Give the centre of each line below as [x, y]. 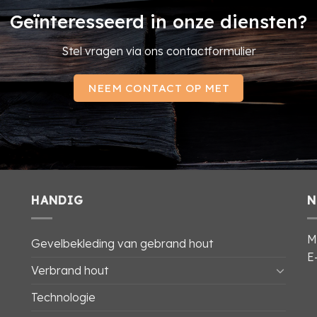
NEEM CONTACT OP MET [158, 88]
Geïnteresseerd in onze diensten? [158, 21]
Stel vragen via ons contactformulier [158, 51]
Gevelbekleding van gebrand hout [122, 243]
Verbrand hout [70, 270]
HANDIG [57, 200]
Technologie [63, 297]
